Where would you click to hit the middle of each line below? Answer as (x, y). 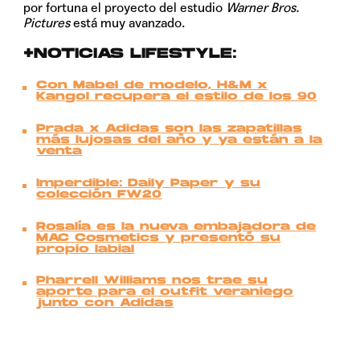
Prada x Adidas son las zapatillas (170, 130)
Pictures (47, 22)
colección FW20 (99, 195)
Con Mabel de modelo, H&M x (152, 86)
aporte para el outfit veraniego (165, 293)
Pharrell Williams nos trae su (152, 282)
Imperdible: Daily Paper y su (149, 184)
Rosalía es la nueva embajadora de (176, 227)
